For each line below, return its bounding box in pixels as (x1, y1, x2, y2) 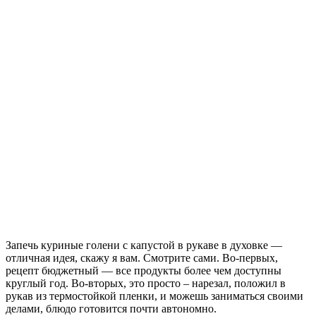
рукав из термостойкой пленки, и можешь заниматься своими (6, 289, 303, 302)
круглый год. (6, 276, 71, 289)
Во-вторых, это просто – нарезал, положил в (71, 276, 286, 289)
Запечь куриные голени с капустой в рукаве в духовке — (6, 238, 282, 251)
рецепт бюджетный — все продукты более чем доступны (6, 264, 281, 276)
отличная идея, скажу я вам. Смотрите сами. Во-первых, (6, 251, 278, 264)
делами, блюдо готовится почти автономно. (6, 302, 217, 315)
